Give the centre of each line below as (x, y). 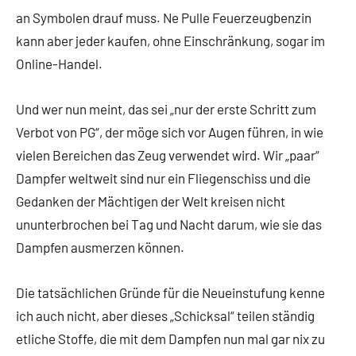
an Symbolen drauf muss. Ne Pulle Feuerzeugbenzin (164, 18)
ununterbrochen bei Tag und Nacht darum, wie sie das (169, 224)
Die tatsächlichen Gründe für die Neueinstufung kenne (170, 293)
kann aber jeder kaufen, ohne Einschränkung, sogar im (170, 41)
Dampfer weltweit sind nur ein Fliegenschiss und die (163, 178)
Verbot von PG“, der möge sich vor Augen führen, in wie (170, 132)
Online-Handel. (59, 64)
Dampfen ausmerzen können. (100, 248)
